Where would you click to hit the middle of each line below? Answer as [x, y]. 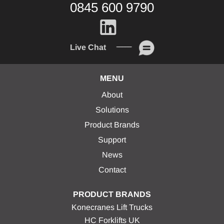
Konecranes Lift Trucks [112, 207]
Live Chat [88, 47]
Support [112, 140]
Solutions [112, 110]
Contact [112, 170]
